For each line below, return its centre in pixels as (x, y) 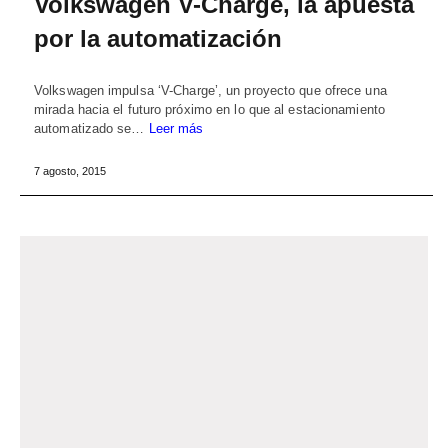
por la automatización (158, 39)
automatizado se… (91, 129)
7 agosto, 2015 (70, 171)
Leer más (176, 129)
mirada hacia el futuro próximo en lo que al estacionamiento (209, 110)
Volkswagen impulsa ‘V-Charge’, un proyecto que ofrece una (210, 91)
